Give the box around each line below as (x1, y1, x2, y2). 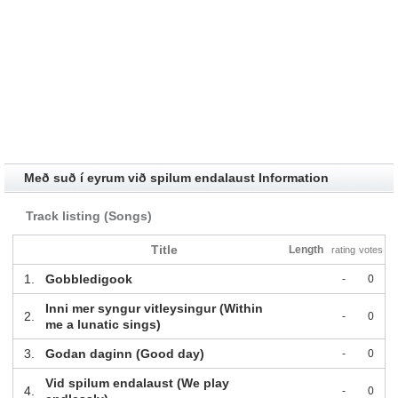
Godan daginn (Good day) (44, 346, 204, 362)
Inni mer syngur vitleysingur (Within (44, 301, 263, 316)
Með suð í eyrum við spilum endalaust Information (23, 171, 329, 186)
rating (331, 244, 356, 256)
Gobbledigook (44, 272, 132, 287)
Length (289, 243, 324, 257)
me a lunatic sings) (44, 317, 161, 332)
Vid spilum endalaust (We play (44, 376, 229, 391)
